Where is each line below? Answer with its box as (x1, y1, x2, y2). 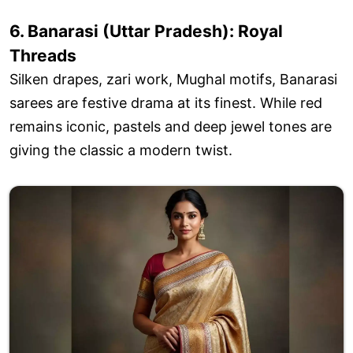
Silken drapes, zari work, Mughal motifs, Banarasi (9, 71, 337, 88)
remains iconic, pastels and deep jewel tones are (9, 118, 332, 136)
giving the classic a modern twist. (9, 142, 232, 159)
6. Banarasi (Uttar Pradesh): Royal (9, 21, 283, 42)
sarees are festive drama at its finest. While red (9, 95, 322, 112)
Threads (9, 46, 76, 66)
